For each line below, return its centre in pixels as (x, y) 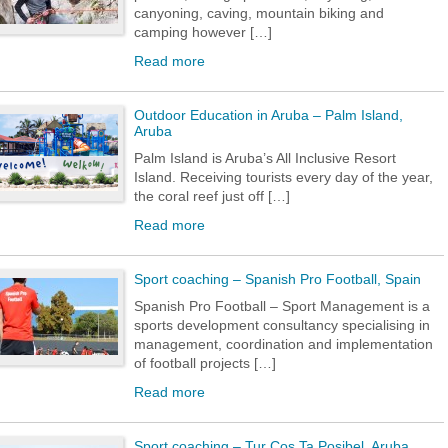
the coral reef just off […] (212, 196)
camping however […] (203, 32)
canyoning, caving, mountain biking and (259, 13)
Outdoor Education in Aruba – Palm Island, (268, 115)
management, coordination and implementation (283, 344)
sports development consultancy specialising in (282, 325)
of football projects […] (205, 363)
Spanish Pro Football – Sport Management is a (282, 306)
